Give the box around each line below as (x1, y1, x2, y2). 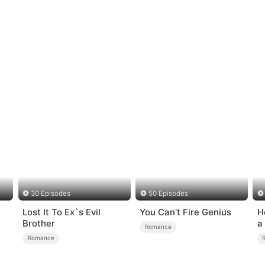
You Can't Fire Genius (140, 206, 232, 218)
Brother (22, 217, 56, 229)
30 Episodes (31, 189, 71, 198)
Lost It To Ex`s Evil (22, 206, 101, 218)
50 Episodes (148, 189, 188, 198)
